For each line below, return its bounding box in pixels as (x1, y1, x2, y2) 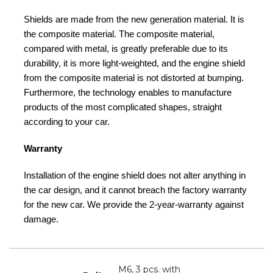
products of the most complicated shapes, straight (24, 102, 222, 113)
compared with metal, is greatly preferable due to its (24, 43, 228, 54)
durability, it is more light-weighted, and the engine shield (24, 58, 245, 69)
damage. (24, 214, 58, 225)
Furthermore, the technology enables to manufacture (24, 87, 232, 98)
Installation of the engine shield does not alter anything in (24, 170, 246, 181)
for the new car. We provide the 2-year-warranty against (24, 199, 244, 210)
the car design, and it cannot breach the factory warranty (24, 185, 247, 196)
